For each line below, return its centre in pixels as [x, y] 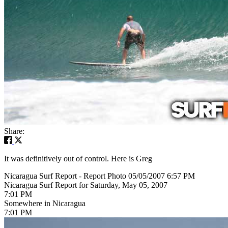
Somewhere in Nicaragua [45, 203]
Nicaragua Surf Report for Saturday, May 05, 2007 [86, 185]
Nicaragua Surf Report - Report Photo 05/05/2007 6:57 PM [99, 176]
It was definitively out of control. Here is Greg [78, 158]
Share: [14, 131]
